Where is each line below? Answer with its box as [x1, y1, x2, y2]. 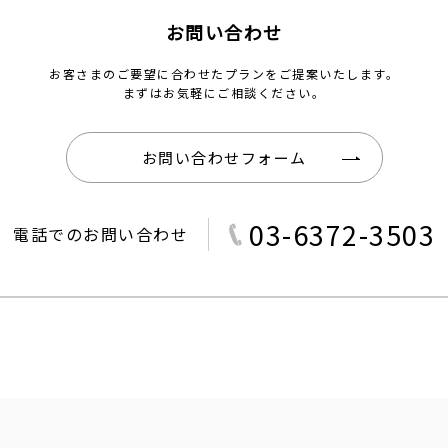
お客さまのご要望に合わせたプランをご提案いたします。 [49, 65, 399, 83]
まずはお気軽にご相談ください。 [122, 84, 326, 102]
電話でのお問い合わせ [13, 222, 188, 247]
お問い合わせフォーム [141, 147, 307, 169]
